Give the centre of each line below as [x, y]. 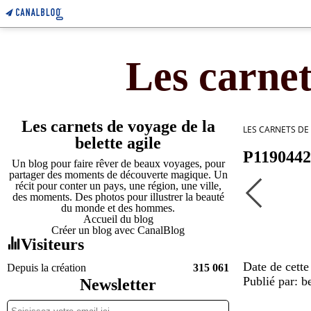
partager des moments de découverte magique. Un [118, 175]
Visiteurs [52, 244]
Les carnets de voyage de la [118, 126]
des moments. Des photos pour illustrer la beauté [118, 197]
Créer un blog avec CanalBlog [118, 230]
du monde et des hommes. [118, 208]
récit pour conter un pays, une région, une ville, [118, 186]
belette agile [118, 143]
